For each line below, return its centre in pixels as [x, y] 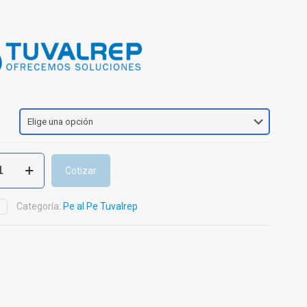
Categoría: [40, 206]
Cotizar [81, 171]
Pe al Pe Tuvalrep [101, 206]
